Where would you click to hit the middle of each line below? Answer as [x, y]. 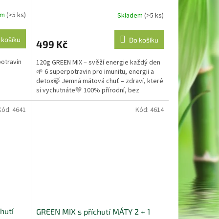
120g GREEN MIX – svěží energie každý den [98, 63]
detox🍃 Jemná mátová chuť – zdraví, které [99, 81]
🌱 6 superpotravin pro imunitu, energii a [95, 72]
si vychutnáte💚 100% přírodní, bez [88, 91]
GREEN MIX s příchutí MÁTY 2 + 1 [93, 212]
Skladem [131, 15]
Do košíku [143, 40]
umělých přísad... [60, 100]
